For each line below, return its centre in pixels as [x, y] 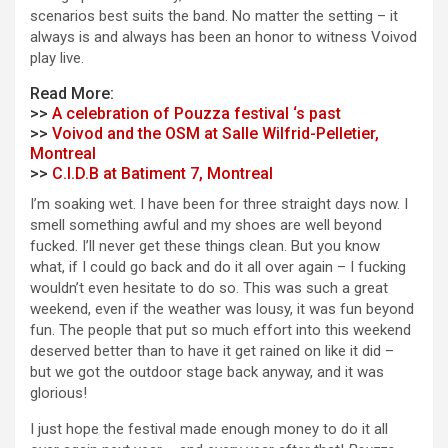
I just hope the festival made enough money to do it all [209, 429]
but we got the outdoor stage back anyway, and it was [207, 372]
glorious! [58, 393]
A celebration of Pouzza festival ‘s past [196, 114]
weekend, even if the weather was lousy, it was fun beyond [222, 309]
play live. [57, 58]
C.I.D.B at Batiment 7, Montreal [162, 174]
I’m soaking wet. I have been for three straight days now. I [219, 204]
